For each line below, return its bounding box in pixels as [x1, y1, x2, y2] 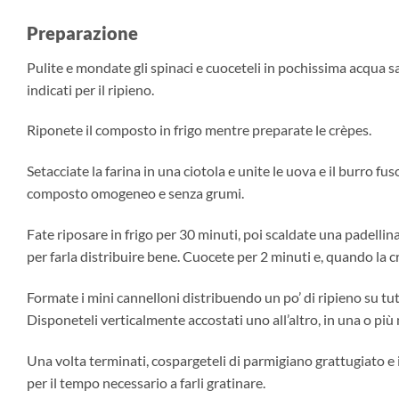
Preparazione [27, 21, 138, 44]
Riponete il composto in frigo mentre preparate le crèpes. [27, 121, 371, 139]
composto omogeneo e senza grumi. [27, 184, 244, 202]
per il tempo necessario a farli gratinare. [27, 373, 268, 391]
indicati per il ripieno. [27, 80, 154, 98]
